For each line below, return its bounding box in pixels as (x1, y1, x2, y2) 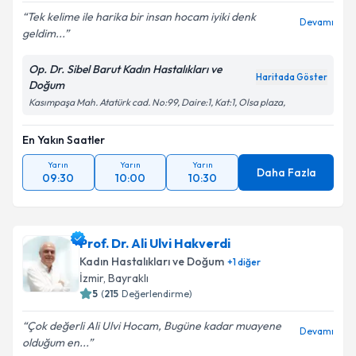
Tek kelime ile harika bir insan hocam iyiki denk (27, 10, 256, 24)
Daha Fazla (256, 165, 316, 180)
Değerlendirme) (122, 288, 192, 300)
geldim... (22, 26, 64, 41)
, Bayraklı (103, 271, 149, 285)
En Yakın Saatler (22, 133, 105, 147)
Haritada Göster (256, 72, 327, 83)
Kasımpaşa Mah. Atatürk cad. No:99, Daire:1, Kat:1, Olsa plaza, (29, 96, 285, 108)
